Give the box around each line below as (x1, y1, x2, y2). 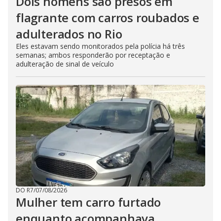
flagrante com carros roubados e (16, 9, 199, 26)
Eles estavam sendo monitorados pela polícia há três (16, 41, 185, 51)
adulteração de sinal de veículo (16, 59, 114, 69)
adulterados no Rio (16, 26, 122, 42)
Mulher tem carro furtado (16, 194, 161, 210)
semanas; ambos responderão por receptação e (16, 50, 170, 60)
